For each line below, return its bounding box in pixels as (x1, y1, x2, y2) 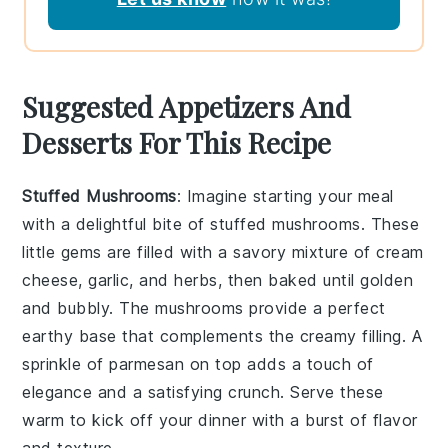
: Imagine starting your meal (176, 185, 394, 206)
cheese (22, 269, 79, 290)
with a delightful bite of (22, 213, 211, 234)
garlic (88, 269, 130, 290)
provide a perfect (243, 297, 386, 318)
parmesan (109, 353, 185, 374)
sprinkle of (22, 353, 110, 374)
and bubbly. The (22, 297, 156, 318)
